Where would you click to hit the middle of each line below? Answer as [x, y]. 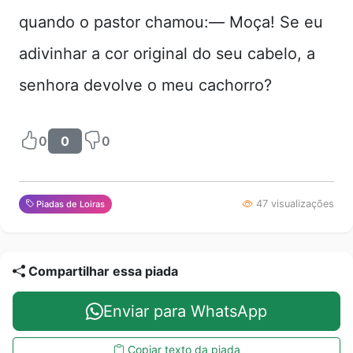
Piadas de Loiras [70, 204]
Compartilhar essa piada [102, 271]
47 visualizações [294, 204]
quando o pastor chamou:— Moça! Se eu [171, 22]
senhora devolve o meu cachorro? [145, 85]
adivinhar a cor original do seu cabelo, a [167, 54]
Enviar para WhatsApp [185, 311]
